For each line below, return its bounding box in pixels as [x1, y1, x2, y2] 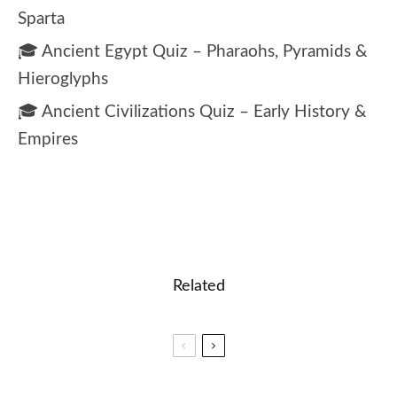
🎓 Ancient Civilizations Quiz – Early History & [18, 103, 367, 121]
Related [172, 277, 225, 294]
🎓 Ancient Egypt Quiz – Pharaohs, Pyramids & [18, 43, 368, 60]
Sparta [18, 10, 65, 27]
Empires [18, 130, 78, 148]
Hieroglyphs [18, 70, 108, 88]
